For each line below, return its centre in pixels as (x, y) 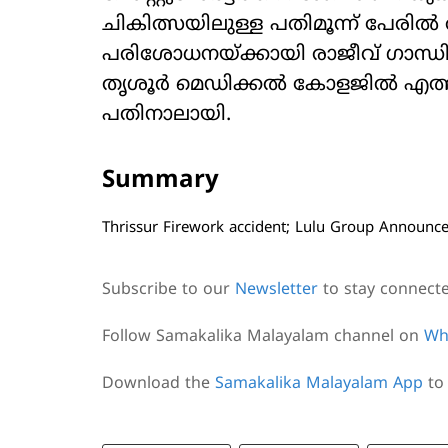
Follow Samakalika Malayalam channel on (263, 337)
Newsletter (276, 290)
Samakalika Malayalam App (319, 384)
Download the (158, 384)
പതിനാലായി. (166, 116)
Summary (160, 181)
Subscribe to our (168, 290)
